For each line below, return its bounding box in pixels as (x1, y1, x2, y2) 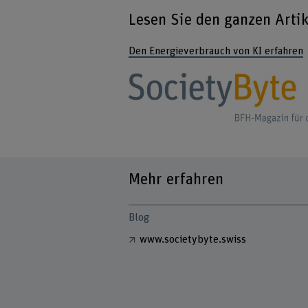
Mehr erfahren (129, 171, 224, 188)
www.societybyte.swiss (140, 234, 247, 245)
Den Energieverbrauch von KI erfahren (129, 45, 304, 56)
